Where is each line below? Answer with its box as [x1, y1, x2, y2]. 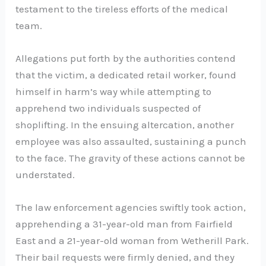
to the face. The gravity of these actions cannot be [15, 151, 246, 164]
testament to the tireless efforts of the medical [15, 2, 229, 15]
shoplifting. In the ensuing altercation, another [15, 118, 235, 131]
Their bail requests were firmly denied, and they [15, 251, 235, 264]
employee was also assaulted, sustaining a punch [15, 135, 247, 147]
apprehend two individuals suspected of [15, 102, 201, 114]
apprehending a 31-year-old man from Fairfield [15, 218, 233, 230]
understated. [15, 168, 75, 180]
